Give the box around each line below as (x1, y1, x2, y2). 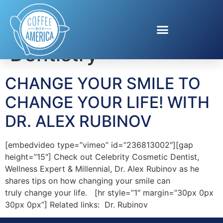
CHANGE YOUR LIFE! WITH (5, 92, 210, 112)
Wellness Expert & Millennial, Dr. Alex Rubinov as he (5, 163, 199, 174)
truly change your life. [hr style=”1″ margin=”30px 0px (5, 187, 214, 198)
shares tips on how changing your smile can (5, 175, 170, 186)
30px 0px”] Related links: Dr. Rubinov (5, 199, 148, 210)
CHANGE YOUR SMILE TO (5, 73, 201, 93)
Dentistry (10, 41, 98, 66)
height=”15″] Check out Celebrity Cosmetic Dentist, (5, 151, 199, 162)
